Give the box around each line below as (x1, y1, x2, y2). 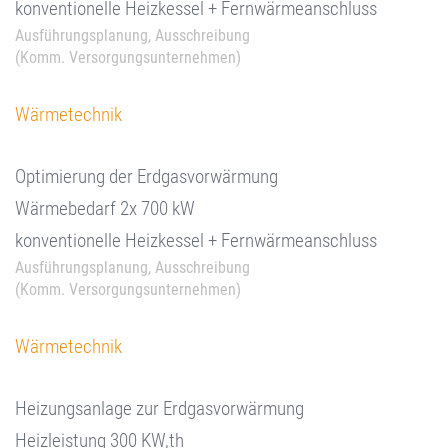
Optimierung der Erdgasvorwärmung (15, 165, 278, 188)
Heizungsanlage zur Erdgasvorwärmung (15, 397, 304, 420)
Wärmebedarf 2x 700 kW (15, 197, 195, 220)
